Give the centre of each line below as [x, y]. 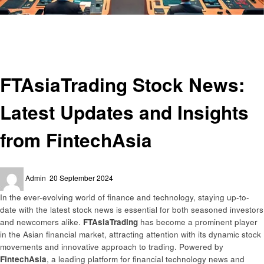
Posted [60, 172]
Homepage [26, 21]
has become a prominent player [198, 222]
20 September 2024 [81, 177]
